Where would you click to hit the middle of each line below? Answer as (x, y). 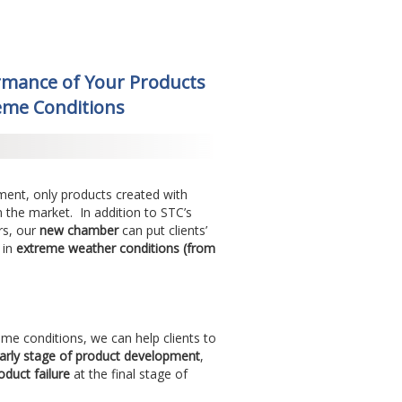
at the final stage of (128, 374)
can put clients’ (164, 231)
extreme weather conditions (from (115, 249)
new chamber (80, 231)
